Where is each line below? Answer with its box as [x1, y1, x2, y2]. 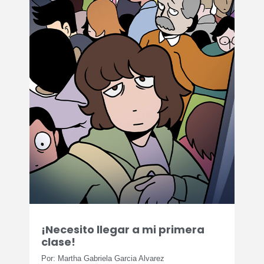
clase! [41, 234, 75, 249]
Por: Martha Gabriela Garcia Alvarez [41, 253, 164, 263]
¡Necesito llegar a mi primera [41, 222, 204, 237]
